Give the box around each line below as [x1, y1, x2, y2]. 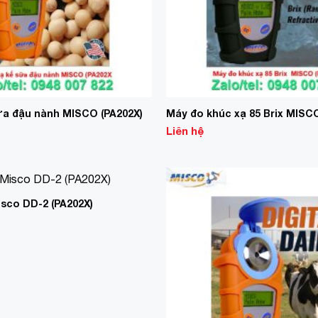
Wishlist [110, 212, 142, 221]
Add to [113, 202, 139, 212]
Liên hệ [165, 124, 204, 138]
